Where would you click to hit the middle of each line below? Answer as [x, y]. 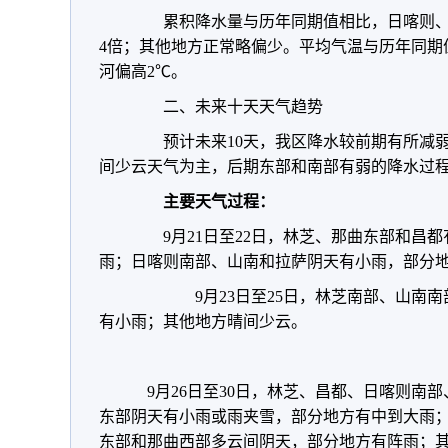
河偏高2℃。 [143, 71]
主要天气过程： [219, 201]
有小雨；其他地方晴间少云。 [203, 321]
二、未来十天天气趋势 [227, 106]
